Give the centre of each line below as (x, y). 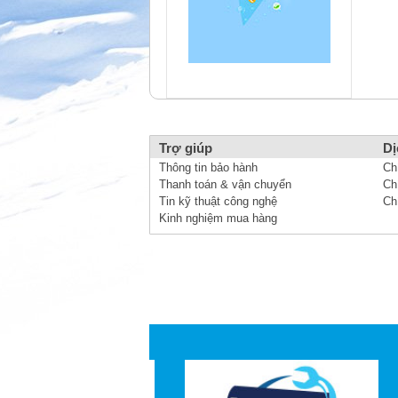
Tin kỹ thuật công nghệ (218, 201)
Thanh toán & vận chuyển (225, 184)
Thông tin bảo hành (208, 167)
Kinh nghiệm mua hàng (218, 218)
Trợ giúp (186, 148)
